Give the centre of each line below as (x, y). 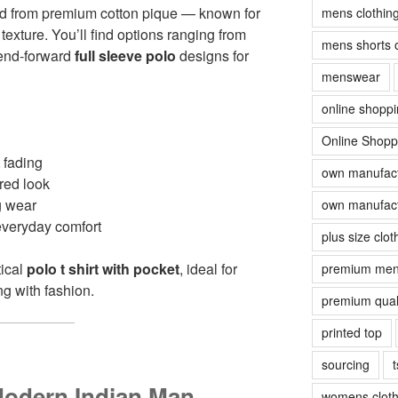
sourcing (345, 364)
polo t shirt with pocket (103, 268)
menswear (350, 76)
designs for (212, 55)
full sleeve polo (125, 55)
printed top (351, 332)
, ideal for (208, 268)
